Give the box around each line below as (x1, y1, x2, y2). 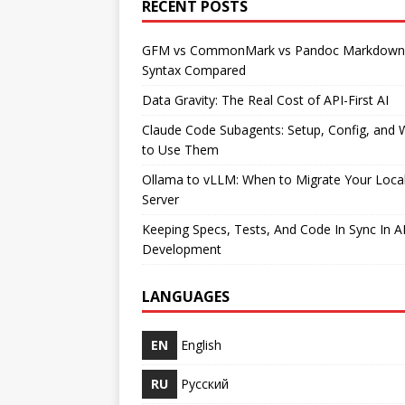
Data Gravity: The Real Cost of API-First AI (142, 90, 389, 108)
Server (142, 190, 179, 208)
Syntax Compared (142, 61, 246, 79)
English (181, 335, 221, 353)
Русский (181, 374, 229, 392)
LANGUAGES (142, 286, 230, 306)
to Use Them (142, 140, 219, 158)
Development (142, 240, 221, 258)
